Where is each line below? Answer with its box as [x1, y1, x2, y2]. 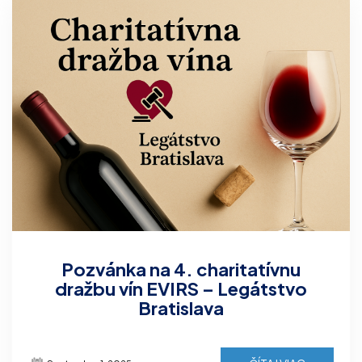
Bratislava [138, 297, 224, 320]
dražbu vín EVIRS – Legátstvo [55, 277, 307, 301]
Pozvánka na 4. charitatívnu [61, 258, 301, 281]
